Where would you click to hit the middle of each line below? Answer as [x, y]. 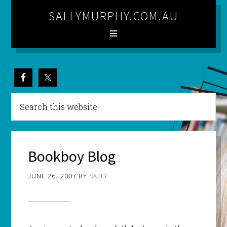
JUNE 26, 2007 [52, 176]
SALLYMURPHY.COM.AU [113, 16]
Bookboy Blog [71, 156]
